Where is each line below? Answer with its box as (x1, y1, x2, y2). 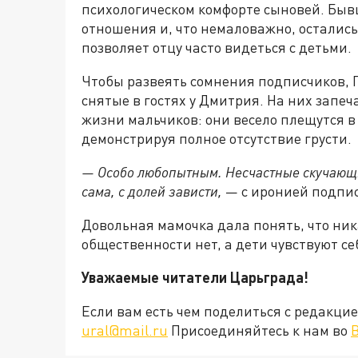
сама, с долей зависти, (82, 182, 222, 200)
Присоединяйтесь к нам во (168, 321, 351, 339)
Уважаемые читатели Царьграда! (82, 268, 308, 286)
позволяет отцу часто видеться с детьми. (82, 38, 352, 56)
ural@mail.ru (82, 321, 168, 339)
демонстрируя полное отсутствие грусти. (82, 129, 352, 147)
